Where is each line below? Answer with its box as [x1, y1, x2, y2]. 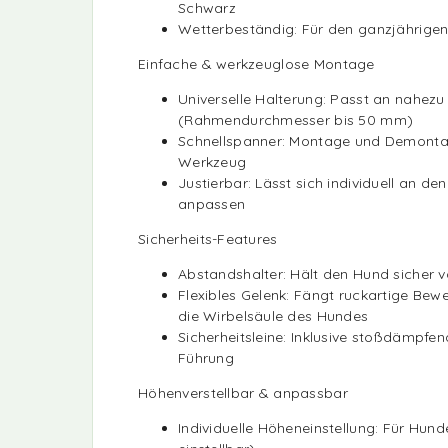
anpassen [178, 194, 246, 213]
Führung [178, 348, 234, 367]
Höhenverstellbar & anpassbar [138, 383, 348, 402]
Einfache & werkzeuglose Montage [138, 54, 375, 73]
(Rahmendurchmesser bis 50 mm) [178, 110, 414, 129]
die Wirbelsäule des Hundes [178, 306, 369, 325]
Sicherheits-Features [138, 229, 278, 248]
